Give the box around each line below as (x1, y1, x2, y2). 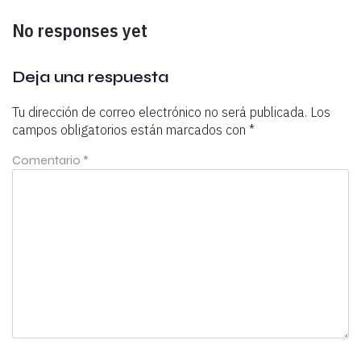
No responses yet (12, 18, 147, 42)
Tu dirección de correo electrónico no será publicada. (12, 103, 307, 120)
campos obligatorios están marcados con (12, 121, 249, 138)
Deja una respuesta (12, 66, 168, 87)
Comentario (12, 151, 83, 168)
